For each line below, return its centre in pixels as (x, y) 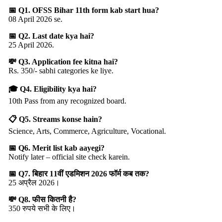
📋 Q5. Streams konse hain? (55, 119)
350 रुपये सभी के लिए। (42, 208)
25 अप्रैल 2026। (34, 182)
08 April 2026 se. (35, 19)
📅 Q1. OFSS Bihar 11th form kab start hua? (84, 10)
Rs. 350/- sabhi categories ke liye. (61, 70)
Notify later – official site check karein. (69, 157)
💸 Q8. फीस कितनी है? (42, 199)
